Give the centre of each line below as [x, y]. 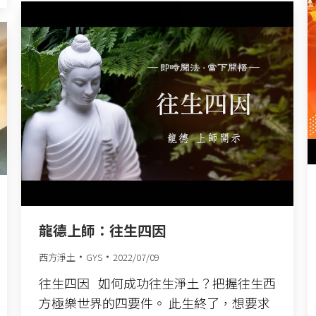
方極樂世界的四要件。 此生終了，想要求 [154, 302]
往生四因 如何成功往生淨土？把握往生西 [157, 282]
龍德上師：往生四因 [102, 230]
